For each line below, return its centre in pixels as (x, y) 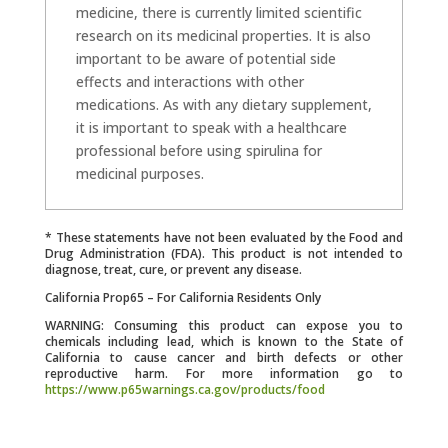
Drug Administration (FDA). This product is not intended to (224, 254)
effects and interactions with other (189, 82)
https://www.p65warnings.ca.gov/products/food (184, 390)
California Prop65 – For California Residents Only (182, 298)
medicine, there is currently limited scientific (218, 13)
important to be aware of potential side (205, 59)
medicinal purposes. (139, 174)
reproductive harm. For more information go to (224, 374)
